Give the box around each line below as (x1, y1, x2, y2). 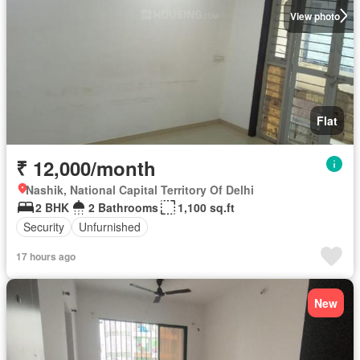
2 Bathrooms (88, 198, 158, 215)
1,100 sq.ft (178, 198, 235, 215)
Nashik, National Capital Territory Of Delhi (26, 181, 254, 198)
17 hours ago (16, 248, 76, 264)
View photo (289, 8, 340, 23)
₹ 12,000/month (16, 153, 156, 182)
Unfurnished (79, 219, 141, 235)
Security (23, 219, 64, 235)
